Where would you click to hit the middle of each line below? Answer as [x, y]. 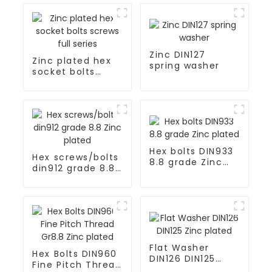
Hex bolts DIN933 [191, 151]
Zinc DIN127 [177, 54]
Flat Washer [179, 247]
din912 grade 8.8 [74, 168]
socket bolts [64, 72]
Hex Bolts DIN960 [75, 254]
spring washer [184, 65]
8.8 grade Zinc [186, 162]
